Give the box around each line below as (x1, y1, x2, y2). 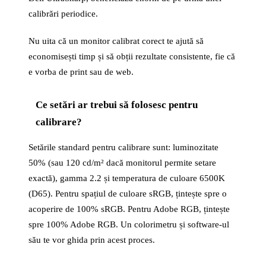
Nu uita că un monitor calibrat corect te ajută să (28, 36, 204, 46)
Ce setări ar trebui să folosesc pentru (36, 99, 198, 110)
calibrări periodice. (28, 9, 98, 18)
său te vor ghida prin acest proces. (28, 235, 155, 245)
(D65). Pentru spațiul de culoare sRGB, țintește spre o (28, 189, 227, 198)
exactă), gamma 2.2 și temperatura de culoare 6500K (28, 173, 225, 183)
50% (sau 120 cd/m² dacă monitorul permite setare (28, 158, 216, 167)
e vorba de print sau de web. (28, 67, 134, 77)
